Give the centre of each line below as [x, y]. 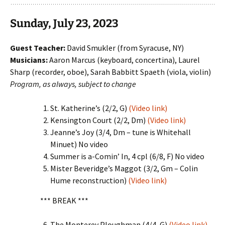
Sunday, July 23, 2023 [65, 23]
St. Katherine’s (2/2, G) [89, 108]
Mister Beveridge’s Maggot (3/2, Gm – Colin [124, 168]
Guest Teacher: [38, 48]
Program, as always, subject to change [73, 84]
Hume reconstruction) [89, 180]
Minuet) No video [79, 144]
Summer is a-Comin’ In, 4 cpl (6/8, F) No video [127, 156]
